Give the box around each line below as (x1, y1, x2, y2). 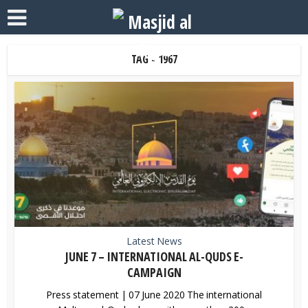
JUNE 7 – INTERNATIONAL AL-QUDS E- (65, 247, 243, 265)
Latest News (126, 234, 182, 247)
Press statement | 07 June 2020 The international (46, 287, 262, 301)
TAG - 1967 (131, 52, 177, 67)
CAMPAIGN (126, 263, 181, 280)
